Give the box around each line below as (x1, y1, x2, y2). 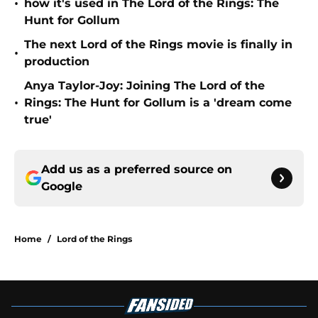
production (24, 55, 89, 69)
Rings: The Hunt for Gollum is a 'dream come (24, 96, 292, 110)
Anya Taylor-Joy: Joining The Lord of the (24, 79, 265, 93)
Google (41, 180, 82, 194)
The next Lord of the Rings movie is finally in (24, 38, 292, 52)
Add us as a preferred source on (41, 163, 232, 177)
